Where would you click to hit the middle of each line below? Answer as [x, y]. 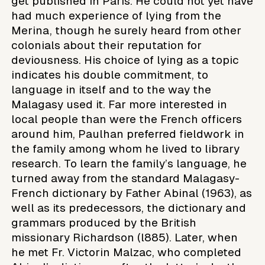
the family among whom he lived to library [126, 148]
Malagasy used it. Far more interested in [119, 104]
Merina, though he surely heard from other [127, 30]
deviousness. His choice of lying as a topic [125, 60]
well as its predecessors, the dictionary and [129, 208]
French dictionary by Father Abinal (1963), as [132, 193]
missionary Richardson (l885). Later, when [125, 237]
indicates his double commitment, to [110, 75]
